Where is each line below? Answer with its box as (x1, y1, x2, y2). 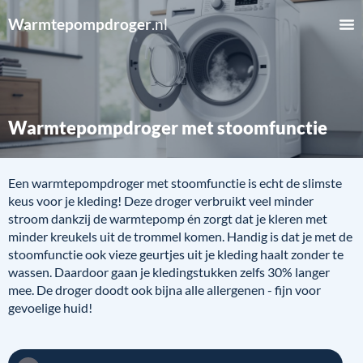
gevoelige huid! (8, 300, 92, 315)
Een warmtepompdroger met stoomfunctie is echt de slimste (8, 175, 342, 190)
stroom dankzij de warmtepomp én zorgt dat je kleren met (8, 211, 327, 226)
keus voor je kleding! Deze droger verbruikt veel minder (8, 193, 314, 208)
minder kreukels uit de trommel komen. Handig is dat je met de (8, 228, 352, 244)
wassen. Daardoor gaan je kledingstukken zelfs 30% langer (8, 264, 330, 280)
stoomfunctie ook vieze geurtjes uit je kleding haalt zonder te (8, 246, 344, 262)
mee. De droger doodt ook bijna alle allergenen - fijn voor (8, 282, 321, 297)
